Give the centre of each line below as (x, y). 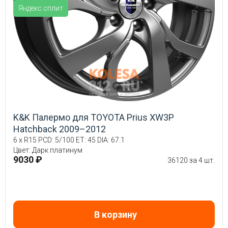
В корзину (115, 215)
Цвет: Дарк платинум (48, 150)
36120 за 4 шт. (191, 161)
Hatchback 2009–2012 (60, 129)
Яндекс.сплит (41, 8)
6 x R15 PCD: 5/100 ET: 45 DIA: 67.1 (69, 140)
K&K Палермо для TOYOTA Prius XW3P (94, 118)
